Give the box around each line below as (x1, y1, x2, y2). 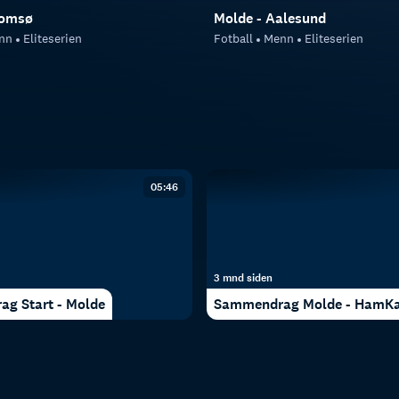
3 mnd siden (214, 270, 273, 285)
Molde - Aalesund (214, 9, 326, 28)
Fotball (214, 30, 253, 47)
